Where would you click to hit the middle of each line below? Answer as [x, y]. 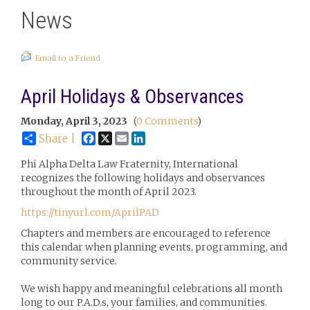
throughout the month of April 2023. [109, 192]
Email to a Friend [68, 58]
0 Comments [167, 121]
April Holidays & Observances [133, 97]
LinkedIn [167, 137]
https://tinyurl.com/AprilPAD [90, 212]
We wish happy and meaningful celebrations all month [152, 289]
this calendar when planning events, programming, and [154, 247]
